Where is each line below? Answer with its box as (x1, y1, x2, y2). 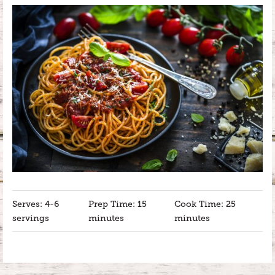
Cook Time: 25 (174, 198, 236, 209)
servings (12, 212, 49, 223)
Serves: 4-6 (12, 198, 59, 209)
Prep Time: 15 (88, 198, 147, 209)
